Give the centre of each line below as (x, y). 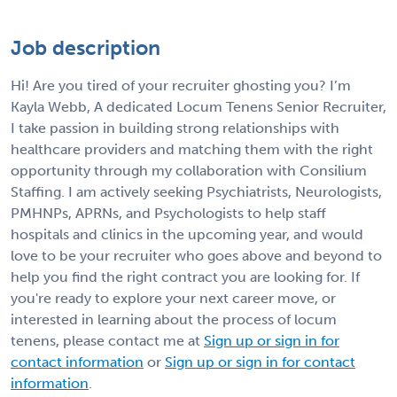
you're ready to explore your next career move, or (173, 298)
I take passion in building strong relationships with (175, 128)
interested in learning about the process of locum (174, 319)
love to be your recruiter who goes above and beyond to (196, 255)
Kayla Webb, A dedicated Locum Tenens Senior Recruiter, (198, 106)
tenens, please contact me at (107, 340)
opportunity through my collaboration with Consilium (189, 170)
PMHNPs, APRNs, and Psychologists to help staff (168, 213)
